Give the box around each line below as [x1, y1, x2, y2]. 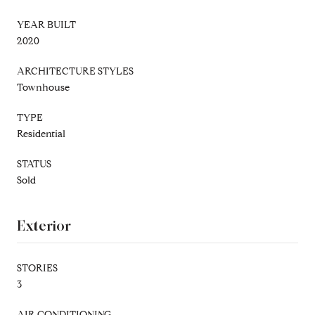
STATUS [17, 157, 51, 170]
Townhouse [17, 81, 70, 94]
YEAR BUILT [17, 18, 76, 31]
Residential [17, 127, 65, 140]
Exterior [17, 217, 71, 234]
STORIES [17, 262, 58, 274]
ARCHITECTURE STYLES [17, 65, 134, 77]
